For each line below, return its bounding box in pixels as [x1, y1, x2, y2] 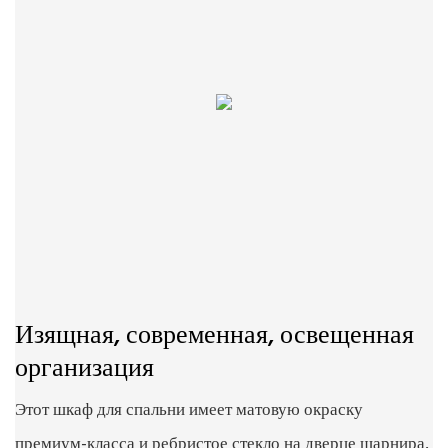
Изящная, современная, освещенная [15, 315, 414, 357]
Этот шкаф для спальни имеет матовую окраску [15, 397, 363, 425]
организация [15, 348, 154, 390]
